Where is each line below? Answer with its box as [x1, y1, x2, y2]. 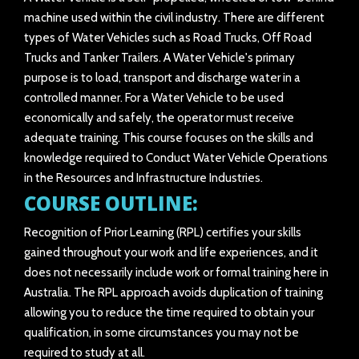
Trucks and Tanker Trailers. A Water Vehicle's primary [24, 50, 295, 65]
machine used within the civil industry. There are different [24, 10, 325, 25]
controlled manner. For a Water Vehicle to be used [24, 91, 284, 105]
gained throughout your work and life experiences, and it [24, 245, 318, 260]
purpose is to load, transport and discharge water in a [24, 71, 301, 85]
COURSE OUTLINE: [24, 190, 198, 216]
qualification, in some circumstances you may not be [24, 325, 299, 340]
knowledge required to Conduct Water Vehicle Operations [24, 151, 328, 165]
